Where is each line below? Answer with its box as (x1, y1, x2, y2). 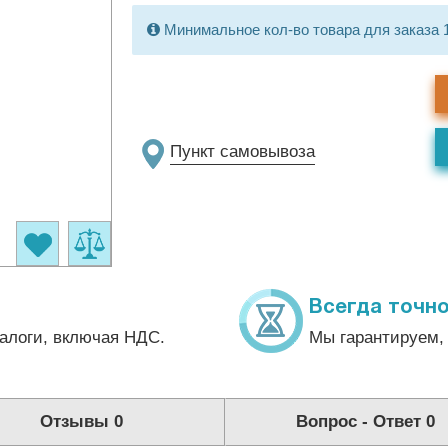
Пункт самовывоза (169, 142, 315, 161)
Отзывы (39, 412, 114, 431)
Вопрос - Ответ (296, 412, 427, 431)
